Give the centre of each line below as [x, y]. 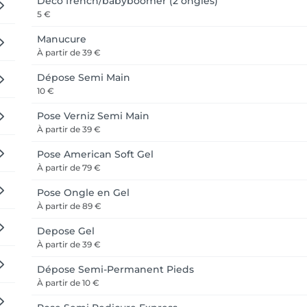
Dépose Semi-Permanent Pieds [115, 269]
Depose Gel [66, 231]
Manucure [62, 39]
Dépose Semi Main [84, 77]
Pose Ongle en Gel [83, 193]
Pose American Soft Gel [95, 154]
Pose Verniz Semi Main [93, 116]
